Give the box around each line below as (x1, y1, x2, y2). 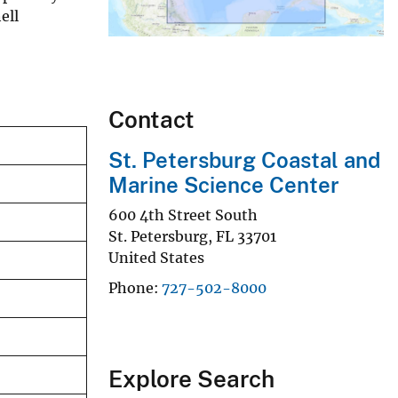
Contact (108, 106, 195, 134)
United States (108, 248, 204, 267)
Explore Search (108, 364, 275, 393)
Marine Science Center (108, 172, 339, 198)
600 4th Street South (108, 205, 258, 224)
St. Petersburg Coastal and (108, 147, 380, 173)
